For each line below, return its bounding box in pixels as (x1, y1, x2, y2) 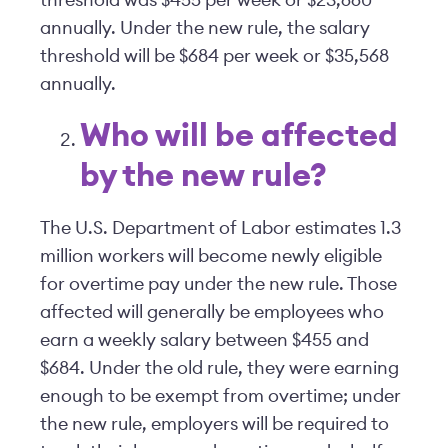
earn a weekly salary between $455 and (40, 331, 369, 349)
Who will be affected (80, 120, 398, 152)
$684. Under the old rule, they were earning (40, 359, 399, 377)
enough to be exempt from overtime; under (40, 387, 401, 405)
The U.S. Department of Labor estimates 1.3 (40, 219, 401, 237)
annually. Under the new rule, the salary (40, 19, 370, 37)
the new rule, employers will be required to (40, 415, 389, 433)
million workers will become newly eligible (40, 247, 382, 265)
